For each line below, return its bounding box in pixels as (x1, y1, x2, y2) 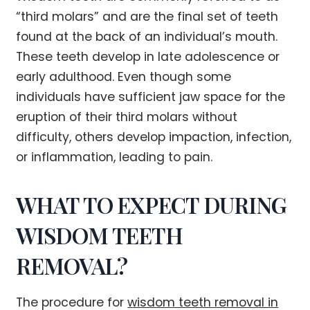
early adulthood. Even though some (16, 68, 232, 85)
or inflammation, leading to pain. (16, 148, 213, 165)
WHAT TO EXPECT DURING (16, 189, 286, 219)
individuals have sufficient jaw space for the (16, 88, 286, 105)
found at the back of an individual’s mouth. (16, 28, 278, 45)
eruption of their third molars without (16, 108, 238, 125)
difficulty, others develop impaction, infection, (16, 128, 292, 145)
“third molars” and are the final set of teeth (16, 8, 279, 25)
